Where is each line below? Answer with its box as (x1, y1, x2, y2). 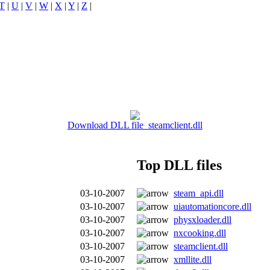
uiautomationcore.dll (174, 201, 251, 212)
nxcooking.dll (174, 227, 226, 238)
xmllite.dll (174, 254, 212, 265)
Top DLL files (137, 157, 222, 173)
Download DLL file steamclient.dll (67, 119, 202, 130)
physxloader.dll (174, 214, 231, 225)
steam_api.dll (174, 187, 224, 198)
